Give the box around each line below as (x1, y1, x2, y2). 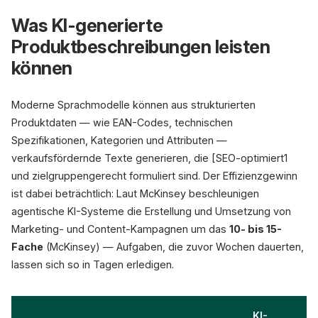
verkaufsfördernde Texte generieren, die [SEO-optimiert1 (11, 152, 287, 164)
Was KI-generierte (11, 14, 163, 36)
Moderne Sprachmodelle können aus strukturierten (11, 99, 256, 111)
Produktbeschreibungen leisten (11, 35, 270, 57)
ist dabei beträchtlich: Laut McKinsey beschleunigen (11, 187, 259, 199)
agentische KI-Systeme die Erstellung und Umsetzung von (11, 205, 291, 217)
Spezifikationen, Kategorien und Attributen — (11, 134, 227, 146)
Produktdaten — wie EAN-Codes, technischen (11, 116, 233, 128)
